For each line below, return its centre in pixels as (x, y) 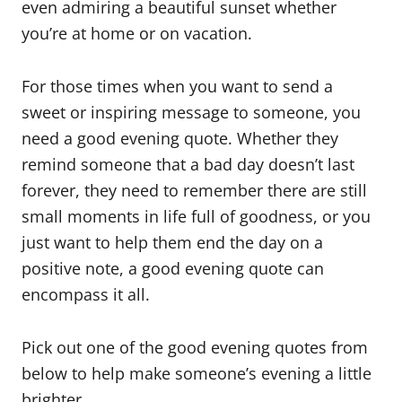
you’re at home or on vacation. (137, 33)
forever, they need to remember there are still (194, 190)
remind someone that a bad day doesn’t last (188, 164)
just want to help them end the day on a (172, 242)
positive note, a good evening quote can (173, 268)
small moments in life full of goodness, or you (196, 216)
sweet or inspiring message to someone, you (191, 112)
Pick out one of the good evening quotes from (195, 347)
